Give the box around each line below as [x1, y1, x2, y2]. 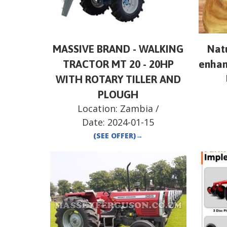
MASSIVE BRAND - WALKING [53, 43, 184, 55]
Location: [77, 102, 120, 115]
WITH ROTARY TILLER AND [55, 73, 181, 86]
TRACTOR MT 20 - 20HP [62, 58, 174, 70]
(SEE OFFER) [93, 131, 136, 141]
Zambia [120, 102, 153, 115]
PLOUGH [98, 88, 139, 101]
